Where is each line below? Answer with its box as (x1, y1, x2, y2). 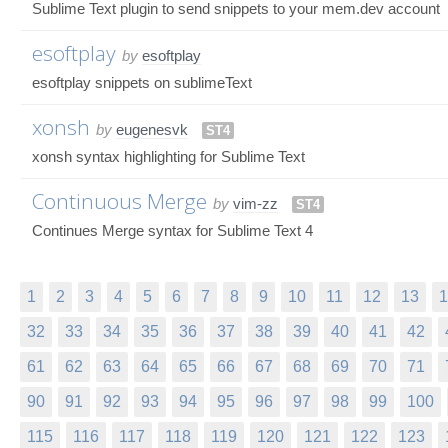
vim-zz (233, 194, 278, 212)
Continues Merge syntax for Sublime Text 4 (32, 221, 313, 239)
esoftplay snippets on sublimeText (32, 73, 252, 91)
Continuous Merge (32, 186, 207, 215)
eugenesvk (116, 120, 188, 138)
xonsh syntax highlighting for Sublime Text (32, 147, 305, 165)
